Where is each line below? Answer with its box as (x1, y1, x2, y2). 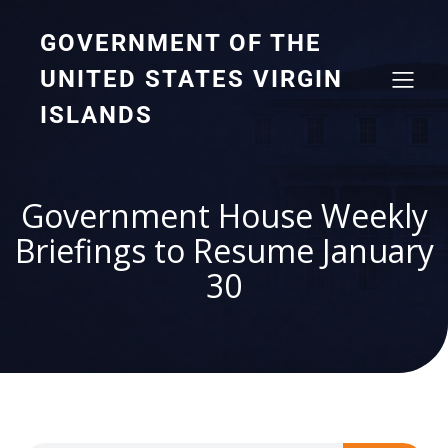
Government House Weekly (20, 194, 428, 237)
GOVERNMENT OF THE (40, 29, 322, 57)
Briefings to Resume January (14, 229, 434, 272)
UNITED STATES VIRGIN (40, 65, 343, 93)
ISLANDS (40, 101, 153, 129)
